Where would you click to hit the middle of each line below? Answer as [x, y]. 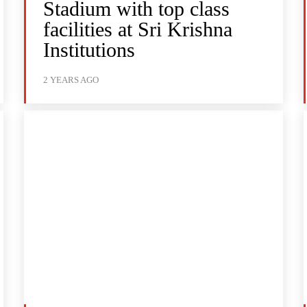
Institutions [89, 49]
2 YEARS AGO [71, 79]
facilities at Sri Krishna [138, 29]
